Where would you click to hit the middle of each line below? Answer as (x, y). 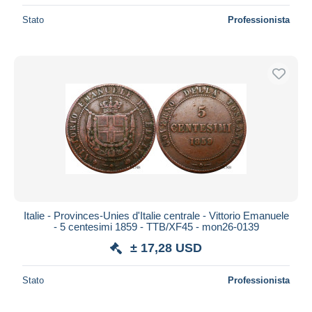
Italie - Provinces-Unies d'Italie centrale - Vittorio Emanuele (156, 215)
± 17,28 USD (166, 248)
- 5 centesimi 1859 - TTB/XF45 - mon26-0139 (156, 226)
